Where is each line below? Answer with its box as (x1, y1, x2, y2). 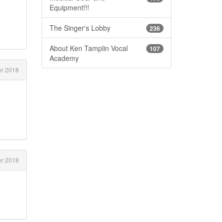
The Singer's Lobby (49, 22, 111, 33)
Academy (49, 53, 79, 63)
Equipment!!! (49, 2, 89, 12)
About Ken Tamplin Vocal (49, 43, 128, 53)
